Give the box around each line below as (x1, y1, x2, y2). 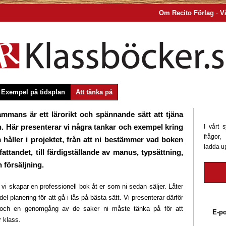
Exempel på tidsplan (1, 88, 65, 96)
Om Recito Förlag (159, 9, 214, 17)
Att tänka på (76, 88, 112, 96)
